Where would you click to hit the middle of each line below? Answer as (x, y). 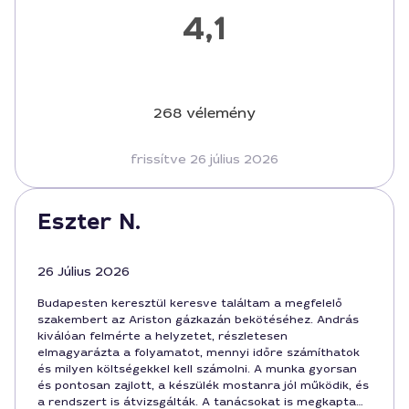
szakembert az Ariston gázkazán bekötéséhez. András (198, 320)
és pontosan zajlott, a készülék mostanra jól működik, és (203, 385)
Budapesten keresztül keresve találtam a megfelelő (190, 303)
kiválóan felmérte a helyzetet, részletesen (163, 336)
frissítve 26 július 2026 (204, 159)
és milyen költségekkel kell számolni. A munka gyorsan (197, 369)
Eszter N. (89, 222)
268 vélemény (204, 113)
